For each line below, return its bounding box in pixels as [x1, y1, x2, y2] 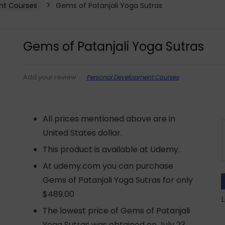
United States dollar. [43, 127, 123, 139]
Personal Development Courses [86, 72, 179, 81]
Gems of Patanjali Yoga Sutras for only [43, 174, 193, 186]
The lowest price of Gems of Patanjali [43, 205, 190, 216]
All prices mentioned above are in [43, 113, 176, 125]
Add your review [23, 73, 77, 81]
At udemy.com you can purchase [43, 160, 174, 172]
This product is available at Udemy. [43, 144, 180, 155]
